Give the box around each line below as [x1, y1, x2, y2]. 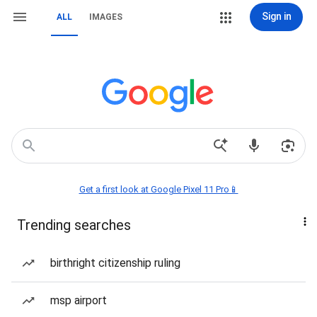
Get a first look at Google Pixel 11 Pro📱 [79, 184, 238, 195]
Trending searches [17, 217, 131, 234]
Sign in [261, 11, 292, 22]
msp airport [50, 294, 107, 307]
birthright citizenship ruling [50, 256, 180, 270]
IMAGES [89, 12, 122, 22]
